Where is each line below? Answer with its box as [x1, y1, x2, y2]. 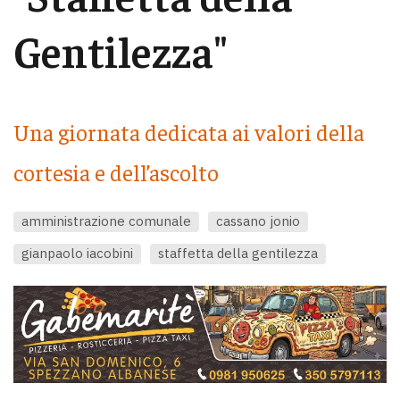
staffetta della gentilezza [158, 244, 318, 262]
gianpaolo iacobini [21, 244, 133, 262]
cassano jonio [216, 212, 300, 229]
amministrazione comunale [21, 212, 191, 229]
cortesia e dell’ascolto [13, 158, 219, 187]
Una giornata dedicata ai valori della [13, 118, 364, 146]
